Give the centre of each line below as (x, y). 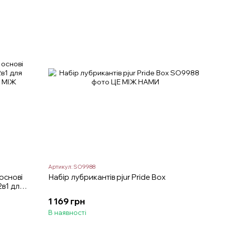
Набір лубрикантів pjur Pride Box (107, 177)
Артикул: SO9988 (72, 167)
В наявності (68, 213)
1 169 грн (67, 201)
